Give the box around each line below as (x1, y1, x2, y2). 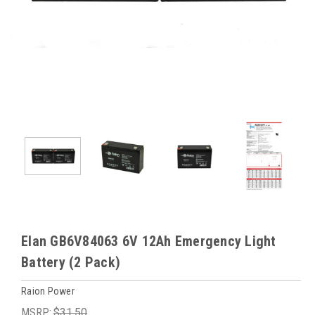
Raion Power (21, 285, 75, 297)
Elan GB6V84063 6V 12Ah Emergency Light (21, 233, 276, 250)
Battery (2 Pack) (21, 254, 120, 271)
